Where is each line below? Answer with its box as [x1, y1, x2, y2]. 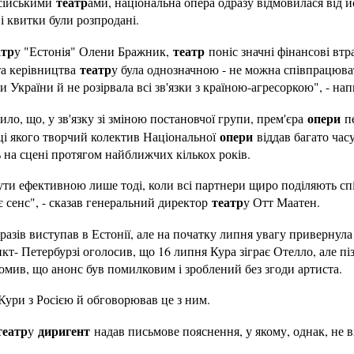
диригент [38, 322, 90, 340]
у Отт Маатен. [243, 194, 320, 210]
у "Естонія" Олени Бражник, [14, 43, 173, 59]
